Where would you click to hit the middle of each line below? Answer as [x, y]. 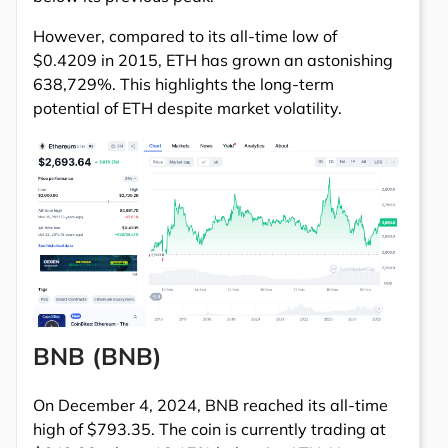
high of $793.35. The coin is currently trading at [209, 428]
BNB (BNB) [97, 355]
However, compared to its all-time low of [185, 36]
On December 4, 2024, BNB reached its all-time [210, 404]
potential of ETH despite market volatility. [187, 108]
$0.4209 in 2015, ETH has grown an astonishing [213, 60]
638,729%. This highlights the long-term [183, 84]
